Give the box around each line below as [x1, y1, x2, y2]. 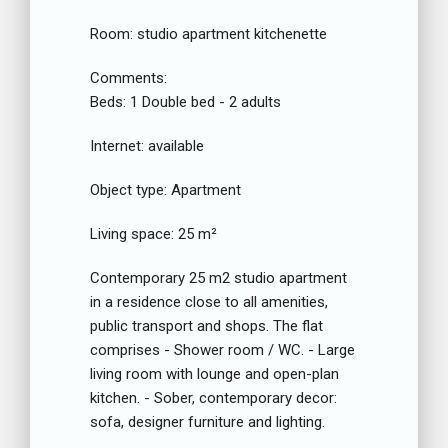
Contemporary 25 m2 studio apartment [90, 269, 347, 288]
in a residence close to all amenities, [90, 293, 328, 312]
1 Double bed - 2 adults [130, 93, 281, 112]
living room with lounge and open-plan [90, 365, 339, 384]
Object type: [90, 181, 167, 200]
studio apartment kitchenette [137, 25, 327, 44]
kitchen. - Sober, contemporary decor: [90, 389, 337, 408]
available [144, 137, 204, 156]
